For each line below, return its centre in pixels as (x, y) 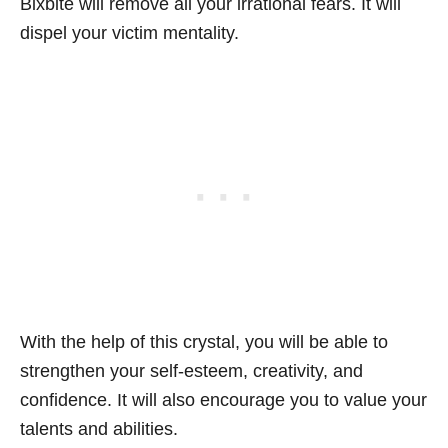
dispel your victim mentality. (129, 33)
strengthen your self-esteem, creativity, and (191, 371)
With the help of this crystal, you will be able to (204, 342)
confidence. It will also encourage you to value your (223, 400)
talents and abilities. (99, 429)
